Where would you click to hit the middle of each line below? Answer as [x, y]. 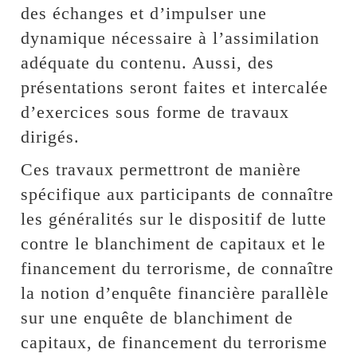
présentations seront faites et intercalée [175, 87]
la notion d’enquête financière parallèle [175, 292]
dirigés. [51, 136]
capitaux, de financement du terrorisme [175, 342]
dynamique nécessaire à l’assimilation [171, 37]
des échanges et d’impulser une [144, 13]
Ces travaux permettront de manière [161, 169]
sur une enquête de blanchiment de [157, 317]
